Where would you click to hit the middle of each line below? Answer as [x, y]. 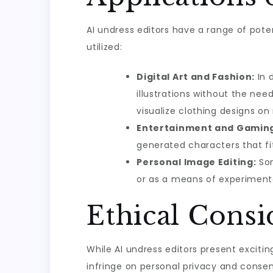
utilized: [105, 47]
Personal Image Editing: [197, 162]
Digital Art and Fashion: [196, 77]
